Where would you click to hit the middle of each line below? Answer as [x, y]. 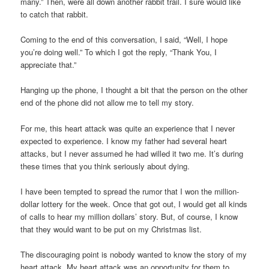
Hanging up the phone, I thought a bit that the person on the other [134, 90]
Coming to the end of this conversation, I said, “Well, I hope [124, 40]
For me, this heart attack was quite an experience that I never [128, 128]
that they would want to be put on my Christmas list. [111, 229]
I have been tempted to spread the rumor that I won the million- [130, 191]
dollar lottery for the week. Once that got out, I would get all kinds [134, 204]
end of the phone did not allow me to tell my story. [107, 103]
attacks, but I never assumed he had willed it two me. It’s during [132, 153]
